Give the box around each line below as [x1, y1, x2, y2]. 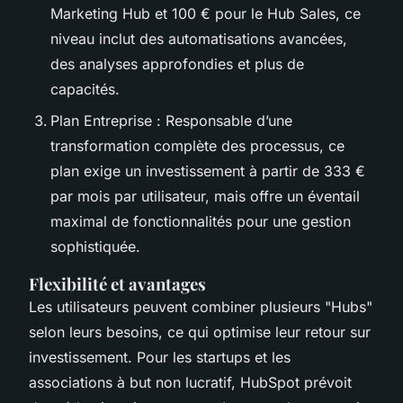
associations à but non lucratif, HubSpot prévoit [29, 372, 352, 391]
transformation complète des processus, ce [50, 136, 345, 155]
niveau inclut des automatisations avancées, [50, 30, 347, 49]
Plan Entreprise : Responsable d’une [50, 111, 292, 130]
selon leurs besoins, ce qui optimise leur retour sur [29, 322, 371, 341]
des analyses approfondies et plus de [50, 55, 304, 74]
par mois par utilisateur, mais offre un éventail [50, 186, 360, 205]
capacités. [50, 80, 120, 99]
